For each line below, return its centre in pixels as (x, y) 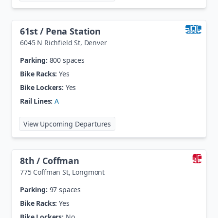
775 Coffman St (44, 172)
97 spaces (65, 190)
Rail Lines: (36, 101)
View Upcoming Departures (67, 124)
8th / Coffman (50, 161)
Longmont (89, 172)
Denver (95, 43)
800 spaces (67, 60)
